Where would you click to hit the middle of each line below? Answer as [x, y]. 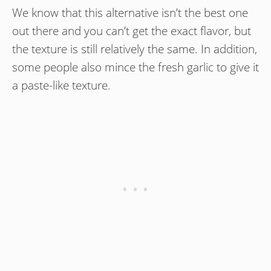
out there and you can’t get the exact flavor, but [132, 31]
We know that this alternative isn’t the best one [130, 13]
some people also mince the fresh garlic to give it [135, 67]
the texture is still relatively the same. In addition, [135, 49]
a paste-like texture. [61, 86]
